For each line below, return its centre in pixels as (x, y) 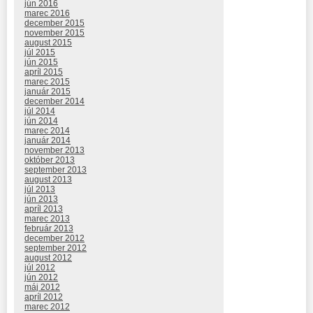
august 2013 (48, 180)
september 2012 (56, 248)
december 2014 (54, 102)
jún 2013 (41, 199)
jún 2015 (41, 63)
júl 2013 (40, 190)
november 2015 (54, 33)
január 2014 (48, 141)
